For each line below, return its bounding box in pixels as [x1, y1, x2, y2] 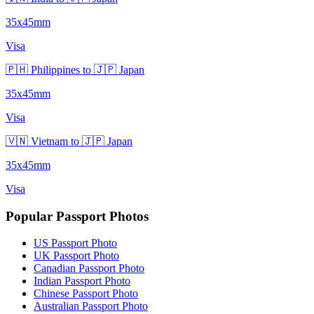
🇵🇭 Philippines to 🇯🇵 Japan [6, 63, 144, 76]
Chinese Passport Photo [34, 287, 138, 300]
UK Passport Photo [34, 250, 119, 262]
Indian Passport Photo [34, 275, 130, 287]
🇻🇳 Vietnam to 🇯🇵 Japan [6, 135, 132, 147]
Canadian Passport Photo [34, 262, 144, 275]
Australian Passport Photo [34, 300, 148, 313]
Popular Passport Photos [6, 208, 149, 224]
